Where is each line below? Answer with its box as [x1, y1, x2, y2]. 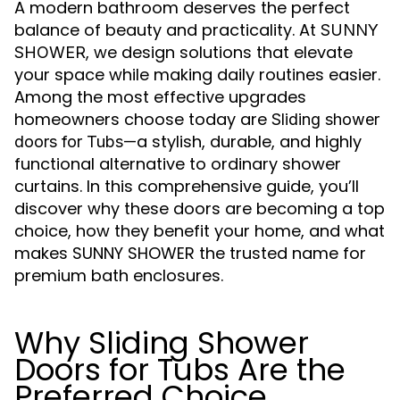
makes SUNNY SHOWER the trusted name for [14, 242, 366, 264]
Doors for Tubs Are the [14, 348, 346, 391]
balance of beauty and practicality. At [14, 19, 321, 41]
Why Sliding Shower [14, 321, 309, 364]
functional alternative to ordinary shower [14, 153, 341, 175]
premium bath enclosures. [14, 264, 223, 287]
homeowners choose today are [14, 108, 271, 130]
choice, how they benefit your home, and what [14, 220, 385, 242]
